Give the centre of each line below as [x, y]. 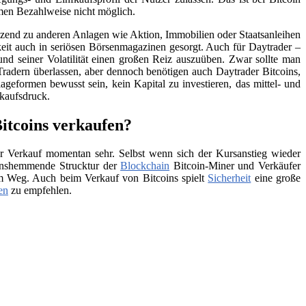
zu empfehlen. [40, 191]
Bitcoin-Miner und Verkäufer [235, 166]
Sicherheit [229, 178]
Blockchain [145, 166]
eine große [276, 178]
